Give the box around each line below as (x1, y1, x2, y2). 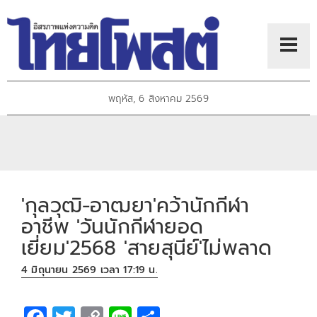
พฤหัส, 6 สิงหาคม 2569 (108, 91, 209, 107)
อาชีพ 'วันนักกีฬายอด (21, 211, 203, 242)
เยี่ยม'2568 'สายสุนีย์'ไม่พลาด (21, 232, 272, 263)
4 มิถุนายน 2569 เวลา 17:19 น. (21, 263, 158, 278)
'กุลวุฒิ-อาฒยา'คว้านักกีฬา (21, 190, 250, 221)
